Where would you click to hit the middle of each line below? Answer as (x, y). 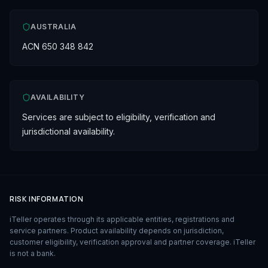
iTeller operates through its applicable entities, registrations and (122, 219)
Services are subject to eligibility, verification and (119, 117)
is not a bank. (33, 253)
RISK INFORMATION (47, 199)
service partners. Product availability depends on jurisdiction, (117, 231)
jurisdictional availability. (68, 131)
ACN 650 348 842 (58, 46)
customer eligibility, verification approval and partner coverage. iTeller (133, 242)
